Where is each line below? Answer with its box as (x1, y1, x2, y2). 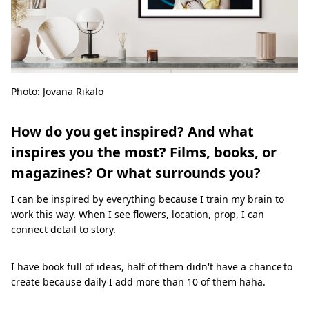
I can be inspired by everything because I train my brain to (11, 192, 284, 206)
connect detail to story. (11, 222, 116, 236)
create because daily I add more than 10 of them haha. (11, 275, 266, 288)
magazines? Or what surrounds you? (11, 163, 261, 182)
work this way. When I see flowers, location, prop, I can (11, 207, 264, 221)
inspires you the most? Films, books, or (11, 142, 277, 161)
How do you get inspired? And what (11, 121, 254, 141)
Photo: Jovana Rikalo (11, 84, 103, 98)
